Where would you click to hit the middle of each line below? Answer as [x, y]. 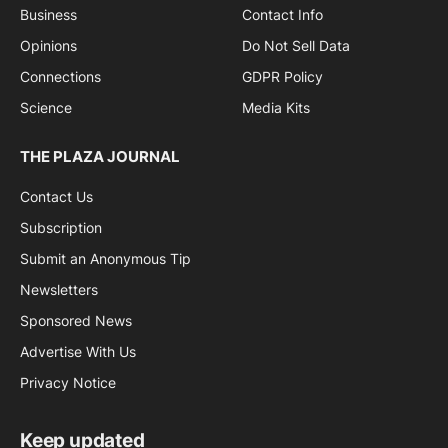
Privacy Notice [68, 382]
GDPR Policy [282, 76]
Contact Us [56, 196]
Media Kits [276, 107]
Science [46, 107]
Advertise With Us [78, 351]
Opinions [48, 45]
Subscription [61, 227]
